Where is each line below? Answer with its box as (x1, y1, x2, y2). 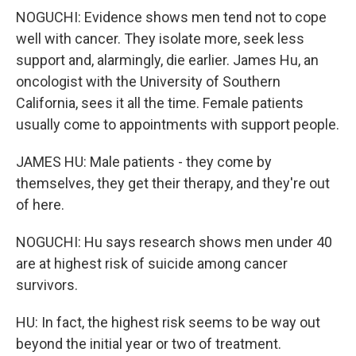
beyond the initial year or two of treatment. (16, 335, 281, 352)
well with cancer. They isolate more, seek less (16, 30, 304, 47)
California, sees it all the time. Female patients (16, 95, 304, 111)
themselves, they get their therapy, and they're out (16, 175, 330, 192)
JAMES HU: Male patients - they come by (16, 153, 272, 170)
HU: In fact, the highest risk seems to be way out (16, 314, 320, 331)
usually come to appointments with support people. (16, 116, 339, 133)
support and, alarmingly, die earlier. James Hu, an (16, 52, 319, 68)
